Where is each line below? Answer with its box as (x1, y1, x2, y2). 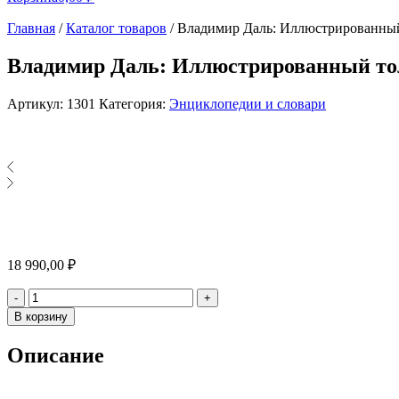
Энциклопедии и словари (169, 95, 326, 111)
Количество (28, 287, 99, 303)
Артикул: (7, 95, 67, 111)
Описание (7, 343, 104, 367)
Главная (7, 20, 55, 36)
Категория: (99, 95, 169, 111)
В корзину (14, 309, 68, 323)
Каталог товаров (66, 20, 167, 36)
